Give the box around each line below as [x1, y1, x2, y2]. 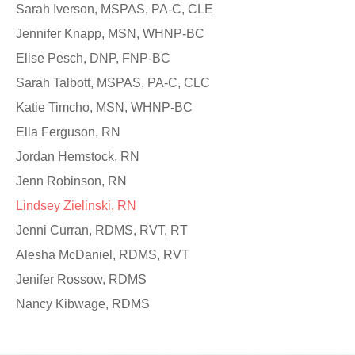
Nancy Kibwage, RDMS [16, 297, 150, 311]
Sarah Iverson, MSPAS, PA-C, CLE [16, 2, 213, 17]
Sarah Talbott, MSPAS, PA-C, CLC [16, 76, 210, 90]
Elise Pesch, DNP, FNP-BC [16, 52, 170, 66]
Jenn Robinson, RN [16, 174, 127, 189]
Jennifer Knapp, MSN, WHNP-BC [16, 27, 204, 41]
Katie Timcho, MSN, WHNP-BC [16, 101, 193, 115]
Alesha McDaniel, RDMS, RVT [16, 248, 189, 262]
